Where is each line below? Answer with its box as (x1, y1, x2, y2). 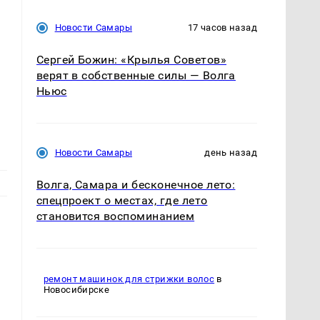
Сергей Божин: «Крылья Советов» (36, 52, 226, 66)
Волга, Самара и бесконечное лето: (36, 177, 236, 191)
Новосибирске (43, 284, 110, 296)
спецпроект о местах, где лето (36, 193, 208, 207)
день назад (204, 146, 257, 158)
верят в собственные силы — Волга (36, 68, 236, 82)
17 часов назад (187, 21, 257, 33)
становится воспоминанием (36, 209, 195, 223)
